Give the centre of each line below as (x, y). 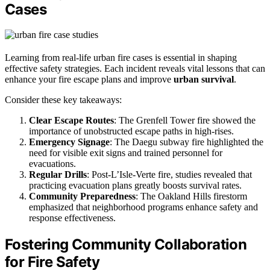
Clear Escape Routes (71, 121)
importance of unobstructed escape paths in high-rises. (131, 131)
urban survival (204, 80)
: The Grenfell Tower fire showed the (185, 121)
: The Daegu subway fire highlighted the (187, 142)
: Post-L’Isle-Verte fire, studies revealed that (169, 175)
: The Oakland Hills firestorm (191, 196)
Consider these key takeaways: (63, 100)
